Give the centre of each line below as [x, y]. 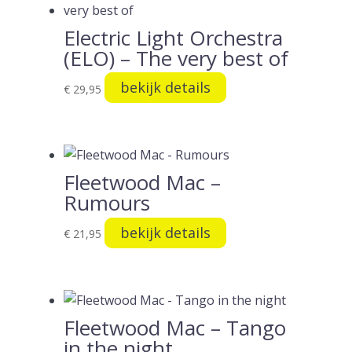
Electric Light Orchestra [173, 37]
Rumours [106, 203]
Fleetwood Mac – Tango [174, 328]
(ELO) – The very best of [176, 58]
